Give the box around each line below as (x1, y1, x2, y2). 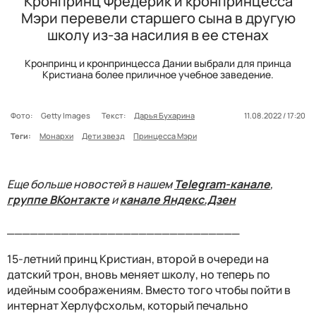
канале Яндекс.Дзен (120, 191, 236, 207)
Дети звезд (82, 130, 125, 141)
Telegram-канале (174, 176, 270, 192)
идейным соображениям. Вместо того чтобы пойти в (7, 281, 291, 298)
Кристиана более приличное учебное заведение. (42, 67, 274, 81)
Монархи (39, 130, 73, 141)
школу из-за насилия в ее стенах (47, 25, 269, 44)
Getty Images (41, 109, 93, 121)
